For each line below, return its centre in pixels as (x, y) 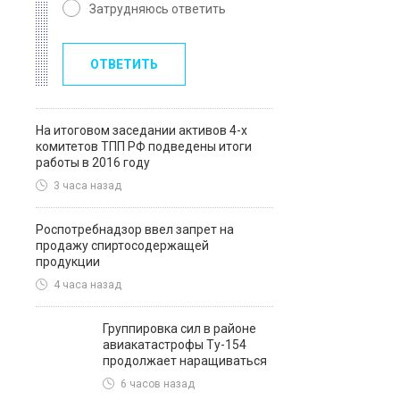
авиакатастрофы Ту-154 (175, 345)
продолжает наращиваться (185, 361)
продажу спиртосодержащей (122, 246)
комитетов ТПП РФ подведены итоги (144, 146)
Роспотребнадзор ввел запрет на (135, 229)
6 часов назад (158, 384)
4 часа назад (87, 285)
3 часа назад (87, 186)
